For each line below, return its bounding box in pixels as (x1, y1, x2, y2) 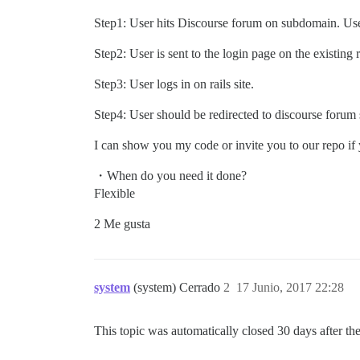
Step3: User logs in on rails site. (94, 77, 254, 91)
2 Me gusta (94, 217, 150, 231)
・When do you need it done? (94, 169, 247, 182)
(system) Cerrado (133, 280, 223, 294)
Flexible (94, 186, 135, 200)
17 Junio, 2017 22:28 (236, 280, 344, 294)
